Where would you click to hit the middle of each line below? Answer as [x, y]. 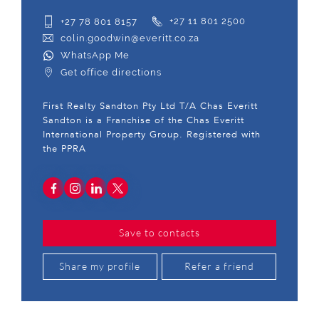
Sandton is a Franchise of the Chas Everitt [143, 120]
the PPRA [64, 149]
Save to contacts [159, 232]
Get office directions [111, 73]
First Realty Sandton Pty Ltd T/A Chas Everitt [150, 106]
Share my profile [100, 266]
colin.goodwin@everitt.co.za [130, 38]
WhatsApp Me [95, 56]
